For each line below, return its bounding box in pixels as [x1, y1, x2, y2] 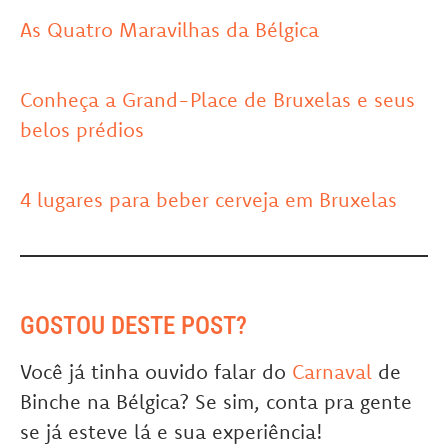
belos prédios [20, 117, 144, 143]
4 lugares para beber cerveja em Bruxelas [20, 187, 397, 213]
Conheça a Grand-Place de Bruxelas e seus [20, 87, 415, 113]
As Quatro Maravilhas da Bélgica [20, 17, 319, 43]
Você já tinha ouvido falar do [20, 359, 292, 385]
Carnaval [292, 359, 372, 385]
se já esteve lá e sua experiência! [20, 419, 323, 445]
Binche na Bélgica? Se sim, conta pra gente [20, 389, 412, 415]
